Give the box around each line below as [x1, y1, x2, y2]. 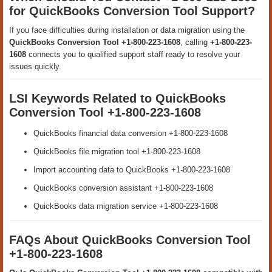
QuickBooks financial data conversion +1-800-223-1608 [33, 128, 228, 138]
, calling [180, 37, 210, 47]
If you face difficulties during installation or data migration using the [9, 25, 245, 35]
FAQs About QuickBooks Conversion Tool [9, 233, 251, 246]
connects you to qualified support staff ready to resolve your [26, 49, 240, 59]
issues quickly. [9, 61, 61, 71]
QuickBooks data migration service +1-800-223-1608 [33, 201, 218, 211]
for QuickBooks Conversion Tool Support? [9, 4, 255, 18]
